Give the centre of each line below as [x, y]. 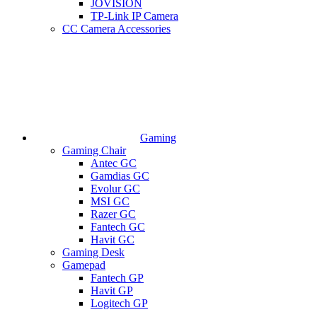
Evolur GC [115, 189]
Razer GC [113, 214]
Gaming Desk [93, 252]
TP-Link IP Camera [134, 16]
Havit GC [113, 240]
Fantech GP [117, 278]
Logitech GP [119, 303]
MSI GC [110, 201]
